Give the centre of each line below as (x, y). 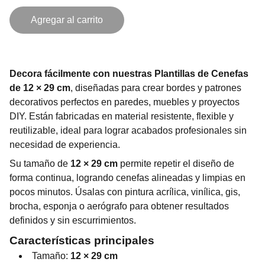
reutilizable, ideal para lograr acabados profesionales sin (128, 130)
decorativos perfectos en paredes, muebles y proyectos (125, 102)
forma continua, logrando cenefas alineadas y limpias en (127, 178)
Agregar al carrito (67, 20)
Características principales (82, 240)
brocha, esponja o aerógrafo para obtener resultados (119, 206)
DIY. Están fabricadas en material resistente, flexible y (122, 116)
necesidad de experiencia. (65, 145)
